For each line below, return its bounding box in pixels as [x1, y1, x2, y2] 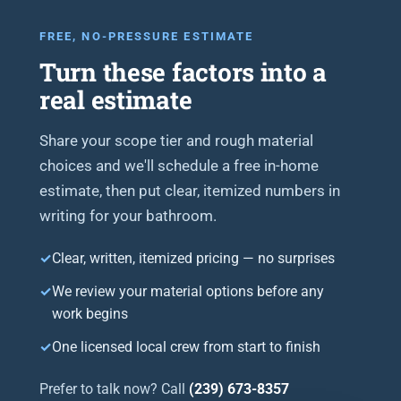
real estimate [39, 83, 192, 116]
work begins [52, 306, 128, 322]
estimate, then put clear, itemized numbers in [39, 182, 340, 200]
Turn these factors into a [39, 55, 327, 89]
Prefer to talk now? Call [39, 381, 189, 397]
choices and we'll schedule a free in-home [39, 157, 319, 175]
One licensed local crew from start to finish [52, 339, 320, 355]
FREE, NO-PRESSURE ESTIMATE [39, 30, 254, 43]
